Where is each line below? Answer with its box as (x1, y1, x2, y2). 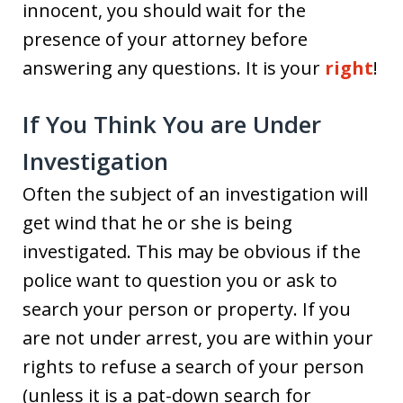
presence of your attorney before (22, 26, 308, 51)
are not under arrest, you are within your (22, 325, 373, 350)
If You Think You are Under (22, 107, 321, 140)
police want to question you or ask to (22, 267, 337, 292)
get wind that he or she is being (22, 210, 292, 235)
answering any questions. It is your (22, 55, 325, 80)
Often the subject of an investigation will (22, 181, 368, 206)
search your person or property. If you (22, 296, 351, 321)
